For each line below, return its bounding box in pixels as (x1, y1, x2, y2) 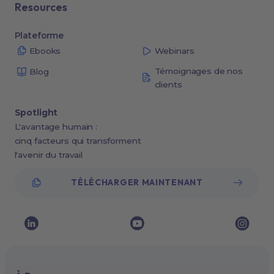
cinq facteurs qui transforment (14, 135, 141, 146)
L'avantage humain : (14, 121, 97, 131)
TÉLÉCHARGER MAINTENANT (71, 177, 203, 188)
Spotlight (14, 107, 58, 117)
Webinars (154, 45, 194, 56)
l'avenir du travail (14, 149, 87, 160)
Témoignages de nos (154, 65, 243, 76)
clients (154, 79, 182, 89)
